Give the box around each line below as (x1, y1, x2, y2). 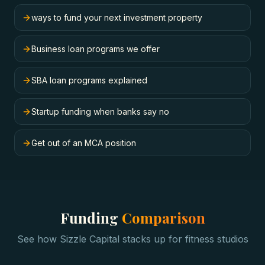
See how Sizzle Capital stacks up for (17, 233, 185, 245)
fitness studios (185, 233, 248, 245)
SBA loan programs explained (31, 75, 147, 85)
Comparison (121, 208, 205, 227)
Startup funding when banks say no (31, 106, 169, 117)
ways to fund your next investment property (31, 12, 202, 22)
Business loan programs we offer (31, 44, 160, 54)
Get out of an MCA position (31, 138, 136, 148)
